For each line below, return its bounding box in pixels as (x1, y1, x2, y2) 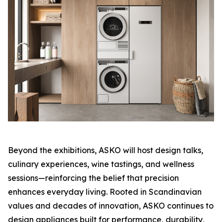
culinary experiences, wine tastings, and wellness (8, 159, 194, 169)
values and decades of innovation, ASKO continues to (8, 201, 214, 211)
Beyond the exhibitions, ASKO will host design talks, (8, 145, 203, 155)
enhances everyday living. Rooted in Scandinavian (8, 187, 202, 197)
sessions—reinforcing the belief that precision (8, 173, 179, 183)
